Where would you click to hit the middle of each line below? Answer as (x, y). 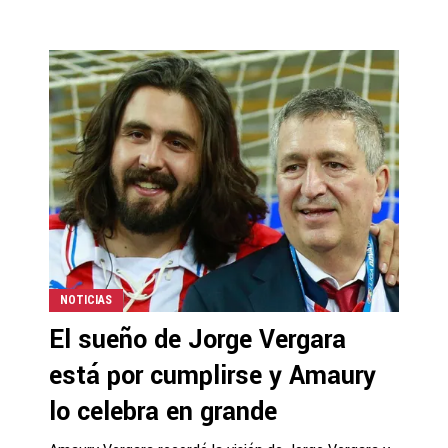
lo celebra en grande (163, 411)
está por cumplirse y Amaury (212, 375)
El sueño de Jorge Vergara (197, 339)
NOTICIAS (86, 299)
